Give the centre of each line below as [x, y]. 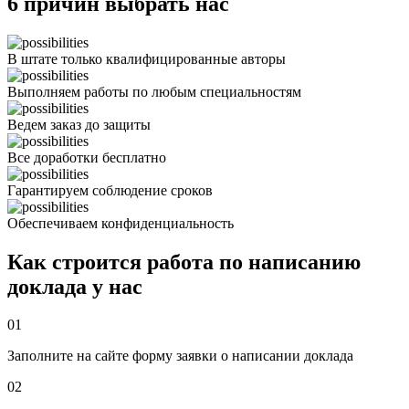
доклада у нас [75, 286]
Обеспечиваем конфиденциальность [121, 223]
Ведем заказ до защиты [79, 124]
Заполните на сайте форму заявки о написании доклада [180, 356]
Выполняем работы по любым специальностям [154, 91]
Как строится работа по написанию [184, 262]
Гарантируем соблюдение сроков [110, 190]
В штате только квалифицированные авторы [147, 58]
